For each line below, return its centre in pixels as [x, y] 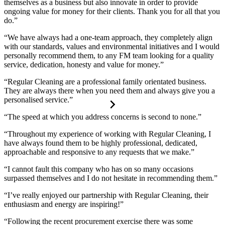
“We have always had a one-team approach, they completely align [108, 38]
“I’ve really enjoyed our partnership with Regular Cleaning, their [106, 195]
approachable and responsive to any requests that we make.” [99, 152]
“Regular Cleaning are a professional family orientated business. [105, 82]
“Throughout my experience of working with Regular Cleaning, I [107, 134]
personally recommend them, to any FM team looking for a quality [109, 56]
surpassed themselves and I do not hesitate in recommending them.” [111, 178]
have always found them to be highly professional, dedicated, [101, 143]
